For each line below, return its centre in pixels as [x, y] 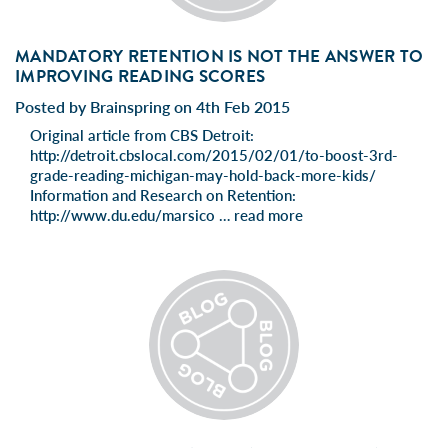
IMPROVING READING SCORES [140, 76]
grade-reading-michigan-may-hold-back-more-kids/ [203, 174]
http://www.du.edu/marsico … [132, 214]
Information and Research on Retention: [163, 194]
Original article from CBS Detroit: [142, 134]
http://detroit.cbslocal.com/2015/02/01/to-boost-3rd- [214, 154]
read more [268, 214]
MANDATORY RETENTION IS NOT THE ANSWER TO [219, 56]
